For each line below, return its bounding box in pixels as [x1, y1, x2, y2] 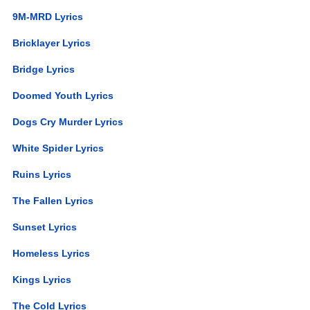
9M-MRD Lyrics [12, 10, 84, 22]
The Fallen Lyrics [12, 194, 94, 206]
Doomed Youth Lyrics [12, 89, 114, 101]
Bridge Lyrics [12, 63, 75, 75]
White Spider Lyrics [12, 142, 104, 154]
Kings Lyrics [12, 273, 72, 285]
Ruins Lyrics [12, 168, 72, 180]
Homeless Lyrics [12, 247, 91, 259]
